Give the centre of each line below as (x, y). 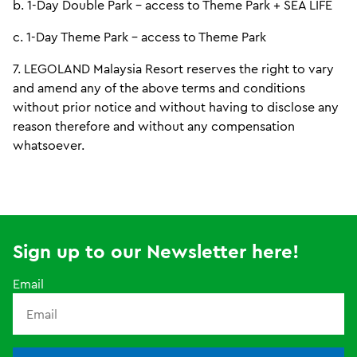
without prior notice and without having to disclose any (176, 106)
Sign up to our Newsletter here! (156, 251)
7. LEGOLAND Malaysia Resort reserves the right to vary (173, 68)
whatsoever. (49, 145)
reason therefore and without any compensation (154, 126)
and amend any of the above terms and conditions (159, 87)
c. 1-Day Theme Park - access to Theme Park (139, 36)
